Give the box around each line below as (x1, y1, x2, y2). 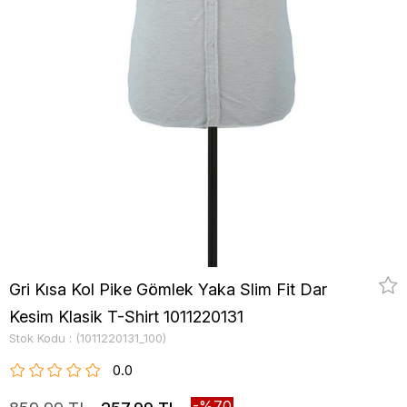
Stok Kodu (9, 331, 65, 345)
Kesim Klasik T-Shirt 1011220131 (9, 307, 243, 326)
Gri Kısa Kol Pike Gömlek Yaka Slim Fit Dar (9, 280, 327, 299)
